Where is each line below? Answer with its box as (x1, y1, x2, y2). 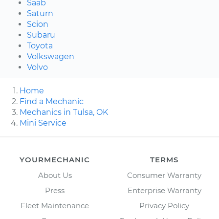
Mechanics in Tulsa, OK (20, 107, 108, 117)
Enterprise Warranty (127, 185, 201, 195)
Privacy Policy (139, 200, 189, 210)
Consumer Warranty (127, 170, 201, 180)
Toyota (27, 41, 53, 50)
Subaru (27, 30, 55, 40)
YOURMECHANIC (20, 154, 90, 164)
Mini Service (20, 118, 66, 128)
